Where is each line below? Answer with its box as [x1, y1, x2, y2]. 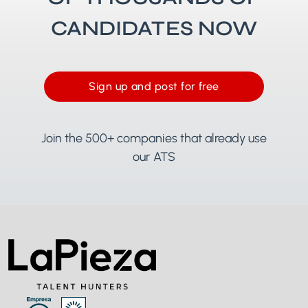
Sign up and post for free [89, 80, 219, 93]
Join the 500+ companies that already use [41, 131, 267, 146]
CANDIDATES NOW [50, 16, 258, 41]
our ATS [133, 149, 175, 165]
